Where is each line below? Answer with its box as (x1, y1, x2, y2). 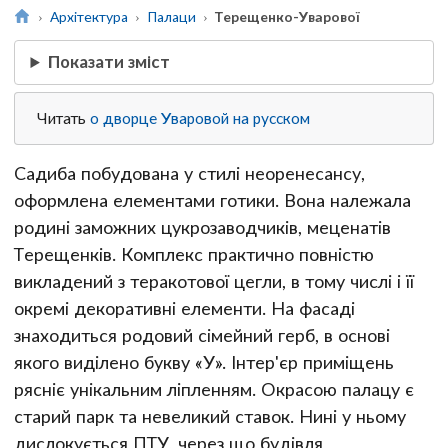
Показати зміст (48, 51, 171, 73)
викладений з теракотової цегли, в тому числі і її (14, 270, 414, 292)
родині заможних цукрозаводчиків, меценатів (14, 216, 391, 238)
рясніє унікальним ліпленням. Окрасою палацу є (14, 378, 414, 400)
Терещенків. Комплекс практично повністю (14, 243, 374, 265)
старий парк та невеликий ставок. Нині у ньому (14, 405, 406, 427)
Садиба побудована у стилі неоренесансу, (14, 162, 365, 184)
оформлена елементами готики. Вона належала (14, 189, 411, 211)
